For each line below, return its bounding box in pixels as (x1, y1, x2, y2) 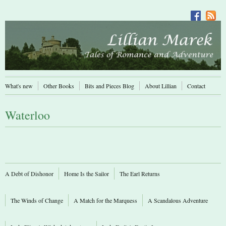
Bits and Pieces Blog (85, 82, 134, 90)
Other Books (43, 82, 74, 90)
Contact (187, 82, 205, 90)
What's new (5, 82, 33, 90)
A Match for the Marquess (74, 196, 137, 205)
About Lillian (145, 82, 177, 90)
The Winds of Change (11, 196, 63, 205)
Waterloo (5, 107, 50, 124)
